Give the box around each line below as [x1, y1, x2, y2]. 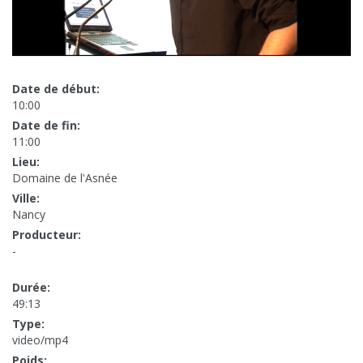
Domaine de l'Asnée [12, 170, 117, 186]
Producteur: [12, 227, 81, 243]
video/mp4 [12, 332, 68, 348]
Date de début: [12, 81, 100, 97]
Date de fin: [12, 117, 80, 134]
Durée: [12, 280, 50, 296]
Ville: [12, 190, 40, 207]
